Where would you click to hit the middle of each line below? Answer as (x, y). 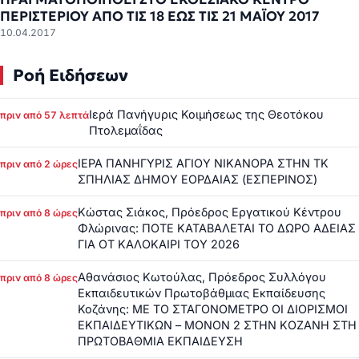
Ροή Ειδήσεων (71, 76)
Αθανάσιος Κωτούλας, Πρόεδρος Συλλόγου (202, 277)
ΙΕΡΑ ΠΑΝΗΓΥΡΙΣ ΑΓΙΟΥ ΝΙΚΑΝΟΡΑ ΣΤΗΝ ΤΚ (203, 163)
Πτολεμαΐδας (126, 131)
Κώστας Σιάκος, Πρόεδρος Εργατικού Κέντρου (210, 212)
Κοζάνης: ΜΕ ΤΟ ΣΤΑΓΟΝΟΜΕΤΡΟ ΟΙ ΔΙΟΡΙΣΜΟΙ (213, 309)
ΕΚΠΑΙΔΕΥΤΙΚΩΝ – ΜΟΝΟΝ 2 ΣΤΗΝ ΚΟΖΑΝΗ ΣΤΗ (217, 325)
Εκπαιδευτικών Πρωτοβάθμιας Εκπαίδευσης (202, 293)
